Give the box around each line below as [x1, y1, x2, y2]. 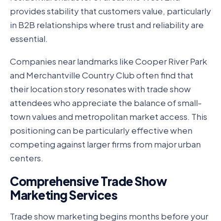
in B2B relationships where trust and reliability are [10, 19, 204, 30]
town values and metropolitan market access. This [10, 111, 207, 122]
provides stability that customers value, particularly [10, 5, 211, 16]
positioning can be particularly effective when [10, 125, 192, 136]
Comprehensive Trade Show [10, 174, 167, 189]
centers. [10, 152, 43, 164]
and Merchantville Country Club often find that [10, 70, 193, 81]
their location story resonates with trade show [10, 83, 191, 95]
